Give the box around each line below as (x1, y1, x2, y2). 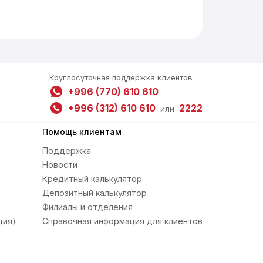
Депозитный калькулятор (42, 188, 147, 198)
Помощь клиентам (42, 127, 122, 137)
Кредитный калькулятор (42, 174, 142, 184)
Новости (42, 160, 77, 170)
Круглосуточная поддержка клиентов (49, 73, 193, 82)
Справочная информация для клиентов (42, 216, 203, 226)
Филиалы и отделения (42, 202, 133, 212)
